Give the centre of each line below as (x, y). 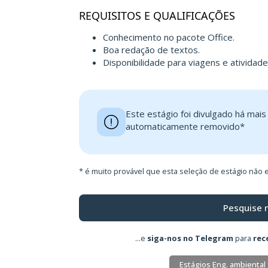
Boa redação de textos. (151, 50)
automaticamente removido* (185, 126)
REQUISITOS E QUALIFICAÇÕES (157, 16)
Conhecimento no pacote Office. (169, 37)
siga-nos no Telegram (190, 238)
